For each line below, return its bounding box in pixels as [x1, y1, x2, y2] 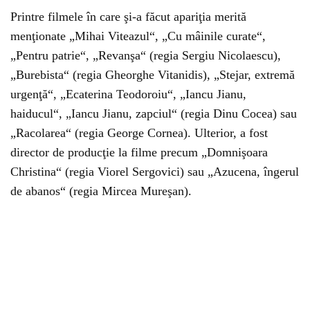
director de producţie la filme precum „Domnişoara [10, 145, 268, 159]
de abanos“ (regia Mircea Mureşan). [10, 184, 192, 198]
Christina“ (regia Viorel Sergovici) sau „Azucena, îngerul [10, 165, 299, 179]
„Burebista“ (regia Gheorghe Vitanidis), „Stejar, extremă [10, 68, 295, 82]
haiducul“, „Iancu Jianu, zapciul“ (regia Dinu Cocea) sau [10, 107, 297, 120]
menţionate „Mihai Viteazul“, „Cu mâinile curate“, [10, 29, 266, 43]
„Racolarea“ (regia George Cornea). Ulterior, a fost [10, 126, 268, 140]
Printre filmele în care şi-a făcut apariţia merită [10, 10, 246, 24]
